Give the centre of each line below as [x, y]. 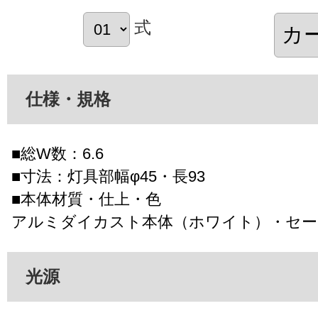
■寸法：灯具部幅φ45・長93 [108, 176]
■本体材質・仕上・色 [86, 199]
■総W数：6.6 [57, 153]
